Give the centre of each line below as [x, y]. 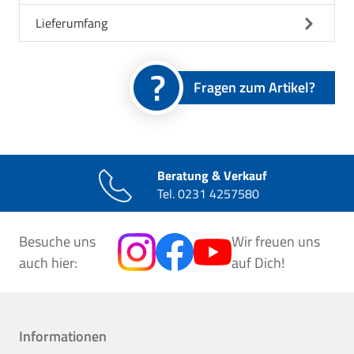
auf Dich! [258, 263]
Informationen [63, 337]
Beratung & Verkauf [212, 176]
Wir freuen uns [276, 242]
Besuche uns [57, 242]
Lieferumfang [72, 23]
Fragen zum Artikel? [254, 88]
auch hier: [48, 263]
